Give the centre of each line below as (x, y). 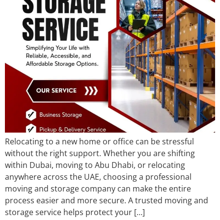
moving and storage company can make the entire (98, 188)
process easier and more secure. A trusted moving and (107, 200)
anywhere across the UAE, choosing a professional (98, 177)
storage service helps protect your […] (75, 212)
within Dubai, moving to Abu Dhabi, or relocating (95, 165)
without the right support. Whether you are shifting (100, 153)
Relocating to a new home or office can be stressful (99, 141)
